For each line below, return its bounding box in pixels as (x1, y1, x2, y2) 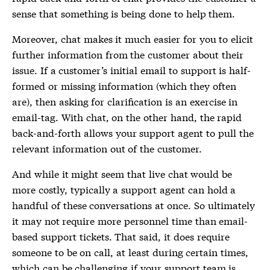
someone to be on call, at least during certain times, (12, 245, 249, 259)
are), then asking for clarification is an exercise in (12, 94, 238, 108)
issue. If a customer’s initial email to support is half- (12, 63, 251, 77)
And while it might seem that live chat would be (12, 166, 233, 181)
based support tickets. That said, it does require (12, 229, 230, 243)
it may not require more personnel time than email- (12, 213, 248, 228)
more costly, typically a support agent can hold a (12, 182, 236, 196)
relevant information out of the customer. (12, 141, 202, 155)
